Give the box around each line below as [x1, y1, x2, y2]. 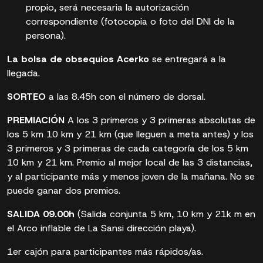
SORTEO [7, 90, 49, 103]
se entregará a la [149, 53, 226, 65]
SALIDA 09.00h [7, 208, 75, 220]
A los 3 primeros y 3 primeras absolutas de [65, 114, 255, 126]
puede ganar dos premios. [7, 184, 120, 197]
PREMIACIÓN [7, 114, 65, 126]
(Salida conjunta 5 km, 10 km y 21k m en [75, 208, 255, 220]
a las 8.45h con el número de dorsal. [49, 90, 205, 103]
